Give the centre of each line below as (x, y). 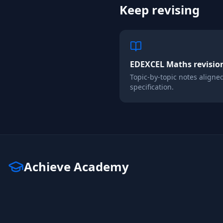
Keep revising (160, 10)
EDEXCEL (147, 64)
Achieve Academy (76, 167)
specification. (152, 87)
